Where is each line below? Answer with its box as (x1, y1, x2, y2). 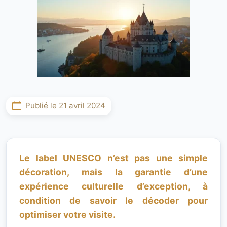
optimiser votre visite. (19, 209, 116, 220)
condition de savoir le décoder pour (19, 195, 208, 206)
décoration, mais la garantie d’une (19, 167, 208, 177)
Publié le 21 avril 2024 (25, 101, 105, 110)
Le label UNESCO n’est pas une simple (19, 153, 208, 163)
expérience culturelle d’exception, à (19, 181, 208, 192)
